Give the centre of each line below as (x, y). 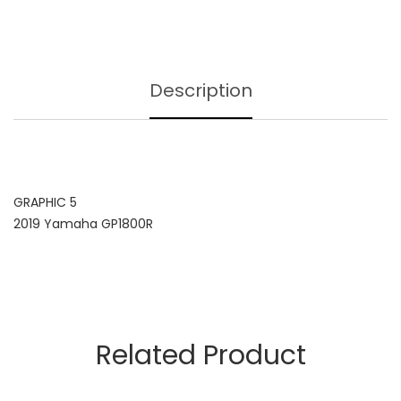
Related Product (200, 355)
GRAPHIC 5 (45, 202)
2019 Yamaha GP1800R (83, 224)
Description (200, 90)
